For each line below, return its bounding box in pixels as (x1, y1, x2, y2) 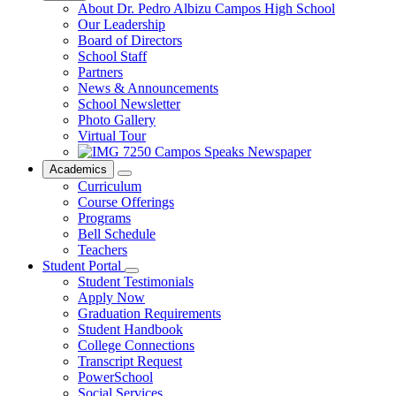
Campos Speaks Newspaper (155, 143, 311, 159)
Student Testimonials (78, 273, 194, 289)
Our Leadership (78, 16, 165, 32)
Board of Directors (78, 32, 182, 48)
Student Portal (42, 257, 125, 273)
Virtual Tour (78, 127, 146, 143)
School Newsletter (78, 95, 180, 111)
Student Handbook (78, 321, 183, 337)
